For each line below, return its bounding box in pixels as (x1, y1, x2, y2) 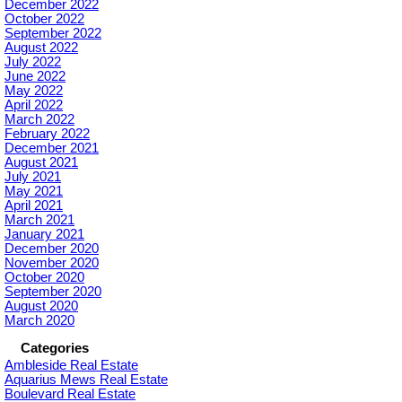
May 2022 (4, 83, 63, 98)
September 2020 (4, 284, 101, 299)
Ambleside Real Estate (4, 357, 138, 372)
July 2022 (4, 54, 61, 69)
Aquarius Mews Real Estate (4, 371, 168, 387)
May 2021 (4, 183, 63, 198)
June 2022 (4, 68, 66, 83)
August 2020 (4, 298, 78, 313)
